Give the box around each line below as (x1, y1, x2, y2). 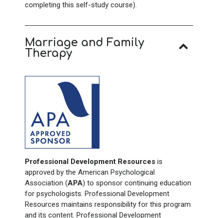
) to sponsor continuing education (83, 178, 191, 187)
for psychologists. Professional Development (25, 189, 169, 198)
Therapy (25, 47, 72, 59)
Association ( (25, 178, 68, 187)
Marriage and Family (25, 36, 144, 49)
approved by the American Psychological (25, 167, 155, 177)
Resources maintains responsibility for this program (25, 200, 191, 209)
